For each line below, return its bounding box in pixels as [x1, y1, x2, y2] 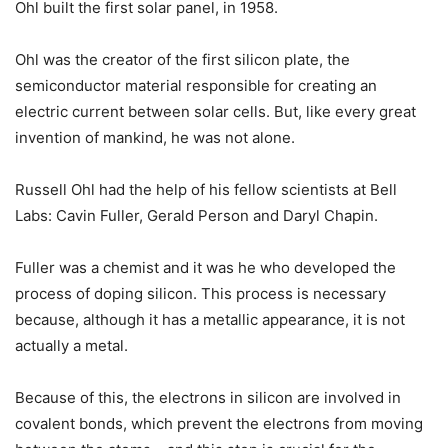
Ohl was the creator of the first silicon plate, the [15, 49, 350, 69]
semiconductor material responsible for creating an [15, 75, 377, 95]
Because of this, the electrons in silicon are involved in [15, 387, 401, 407]
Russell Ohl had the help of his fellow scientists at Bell [15, 179, 397, 199]
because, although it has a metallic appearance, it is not [15, 309, 405, 329]
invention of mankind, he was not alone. [15, 127, 295, 147]
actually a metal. [15, 335, 128, 355]
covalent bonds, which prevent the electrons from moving [15, 413, 423, 433]
